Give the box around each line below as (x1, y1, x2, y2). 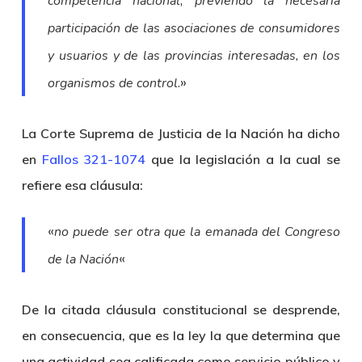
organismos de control (48, 74, 179, 92)
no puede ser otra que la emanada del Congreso (54, 223, 341, 241)
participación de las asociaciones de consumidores (48, 19, 341, 37)
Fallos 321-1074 (41, 151, 146, 167)
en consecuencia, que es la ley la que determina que (21, 327, 341, 343)
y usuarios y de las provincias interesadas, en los (48, 47, 341, 65)
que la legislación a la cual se (145, 151, 341, 167)
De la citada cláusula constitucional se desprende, (21, 301, 341, 318)
